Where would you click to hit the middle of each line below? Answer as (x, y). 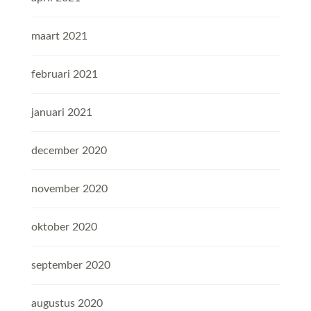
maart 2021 (59, 36)
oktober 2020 (64, 227)
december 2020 (69, 151)
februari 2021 (65, 75)
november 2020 (69, 189)
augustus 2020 (67, 304)
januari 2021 (62, 113)
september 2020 (71, 266)
